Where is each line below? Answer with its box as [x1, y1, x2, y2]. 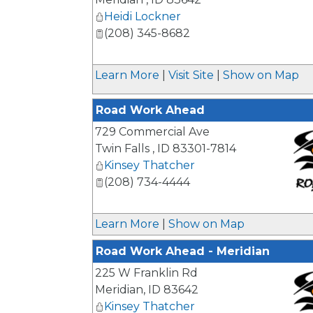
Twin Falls [95, 142, 152, 155]
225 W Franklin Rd [95, 266, 198, 279]
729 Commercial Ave [95, 125, 210, 138]
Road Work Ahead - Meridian [96, 245, 270, 258]
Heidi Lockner [104, 10, 181, 23]
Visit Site [168, 68, 214, 82]
